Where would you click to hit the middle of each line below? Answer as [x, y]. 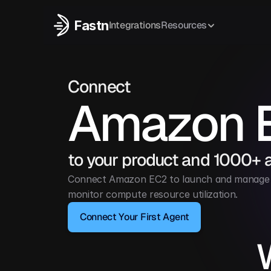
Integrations [135, 25]
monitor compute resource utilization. [153, 194]
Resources [184, 25]
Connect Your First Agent [135, 217]
